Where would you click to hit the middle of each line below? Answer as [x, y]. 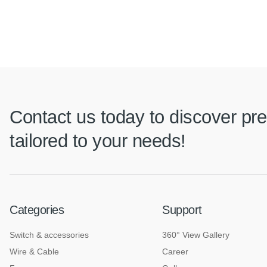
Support [182, 210]
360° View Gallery [196, 235]
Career [175, 252]
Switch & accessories [49, 235]
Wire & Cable [34, 252]
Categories [37, 210]
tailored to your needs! [98, 141]
